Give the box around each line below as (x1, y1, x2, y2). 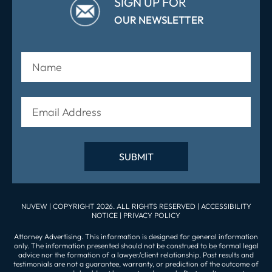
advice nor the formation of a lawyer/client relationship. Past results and (18, 250, 254, 259)
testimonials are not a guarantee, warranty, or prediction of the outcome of (13, 259, 259, 268)
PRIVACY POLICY (123, 210, 180, 220)
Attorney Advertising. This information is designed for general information (14, 231, 258, 241)
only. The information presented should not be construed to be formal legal (13, 240, 259, 250)
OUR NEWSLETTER (114, 13, 204, 26)
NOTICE (92, 210, 120, 220)
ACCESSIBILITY (200, 201, 251, 211)
